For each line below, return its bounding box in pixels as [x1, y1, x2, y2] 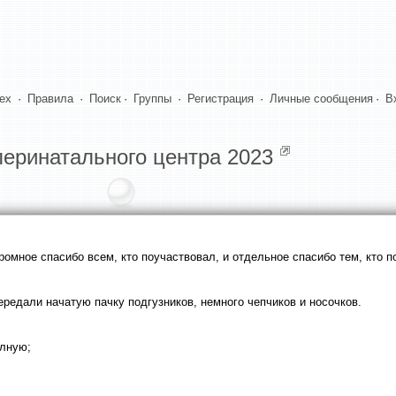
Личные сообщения [270, 92, 373, 105]
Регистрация [187, 92, 254, 105]
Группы [133, 92, 171, 105]
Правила [27, 92, 73, 105]
